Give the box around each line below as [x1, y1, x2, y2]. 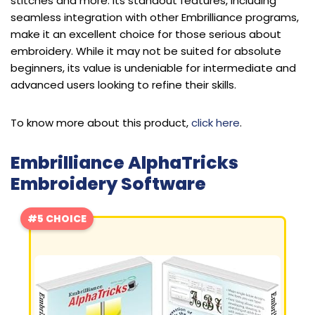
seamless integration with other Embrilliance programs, [11, 9, 299, 25]
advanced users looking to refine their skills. [11, 77, 236, 92]
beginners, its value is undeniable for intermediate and [11, 60, 296, 75]
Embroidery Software [11, 171, 206, 196]
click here [191, 115, 240, 130]
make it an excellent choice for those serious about [11, 26, 281, 41]
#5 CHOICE [27, 211, 86, 226]
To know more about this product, [11, 115, 191, 130]
